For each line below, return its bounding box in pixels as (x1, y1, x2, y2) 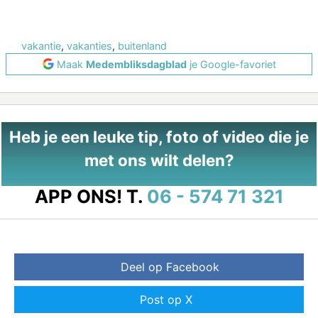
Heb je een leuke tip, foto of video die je (9, 126, 309, 146)
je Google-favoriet (186, 57, 276, 70)
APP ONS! (34, 185, 122, 207)
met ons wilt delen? (84, 150, 234, 170)
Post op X (140, 292, 192, 307)
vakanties (67, 39, 112, 52)
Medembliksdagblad (85, 57, 187, 70)
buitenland (118, 39, 167, 52)
